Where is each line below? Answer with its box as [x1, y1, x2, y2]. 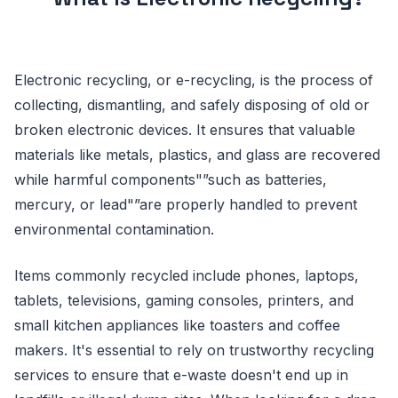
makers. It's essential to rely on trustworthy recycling [14, 340, 374, 359]
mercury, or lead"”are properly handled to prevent [14, 195, 357, 213]
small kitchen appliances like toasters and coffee [14, 315, 340, 334]
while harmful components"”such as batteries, [14, 170, 327, 188]
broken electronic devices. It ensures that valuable [14, 120, 355, 139]
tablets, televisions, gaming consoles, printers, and [14, 291, 354, 309]
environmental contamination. [14, 219, 214, 238]
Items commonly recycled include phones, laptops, [14, 266, 359, 284]
